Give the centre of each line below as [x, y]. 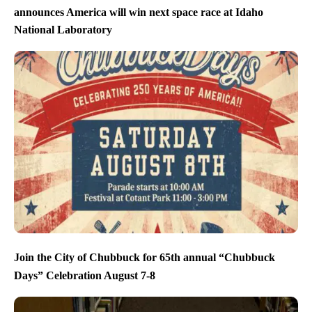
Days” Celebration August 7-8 [85, 275]
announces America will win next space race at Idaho [139, 12]
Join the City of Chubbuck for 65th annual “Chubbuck [145, 258]
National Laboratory [63, 30]
